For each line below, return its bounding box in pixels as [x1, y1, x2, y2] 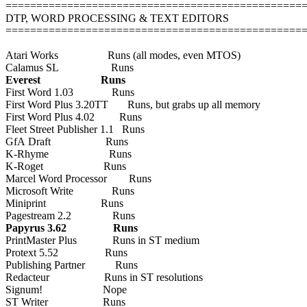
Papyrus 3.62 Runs [5, 221, 138, 234]
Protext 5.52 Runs [5, 246, 127, 258]
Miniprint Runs [5, 197, 123, 209]
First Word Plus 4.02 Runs [5, 110, 142, 123]
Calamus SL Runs [5, 61, 134, 73]
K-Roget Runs [5, 160, 126, 172]
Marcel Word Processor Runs [5, 172, 151, 184]
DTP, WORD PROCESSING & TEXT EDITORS [5, 12, 229, 24]
